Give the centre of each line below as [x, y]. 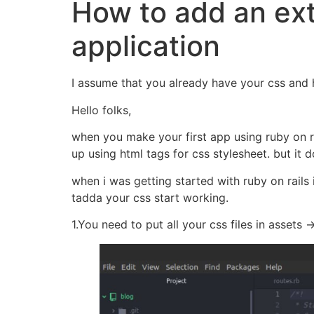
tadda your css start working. [150, 197]
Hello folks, [101, 110]
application [146, 46]
